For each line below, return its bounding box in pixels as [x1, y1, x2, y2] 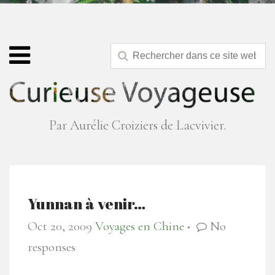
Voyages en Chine [95, 219, 184, 234]
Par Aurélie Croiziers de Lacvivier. [49, 117, 226, 134]
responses [28, 239, 76, 255]
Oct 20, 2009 [28, 219, 92, 234]
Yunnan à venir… [28, 193, 145, 214]
